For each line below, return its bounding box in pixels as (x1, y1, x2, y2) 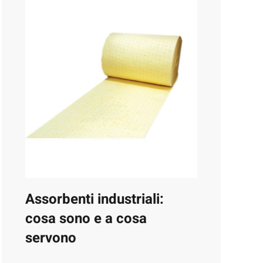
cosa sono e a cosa (25, 208, 147, 229)
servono (25, 227, 76, 248)
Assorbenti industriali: (25, 188, 164, 210)
